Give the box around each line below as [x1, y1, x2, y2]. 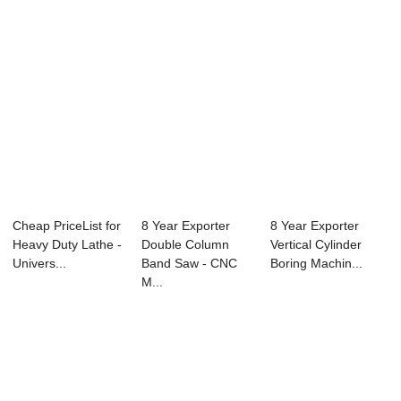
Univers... [13, 256, 67, 271]
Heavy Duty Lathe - [13, 237, 123, 252]
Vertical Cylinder [269, 237, 362, 252]
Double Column [141, 237, 230, 252]
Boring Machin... [269, 256, 363, 271]
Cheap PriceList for [13, 218, 122, 234]
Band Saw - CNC [141, 256, 238, 271]
